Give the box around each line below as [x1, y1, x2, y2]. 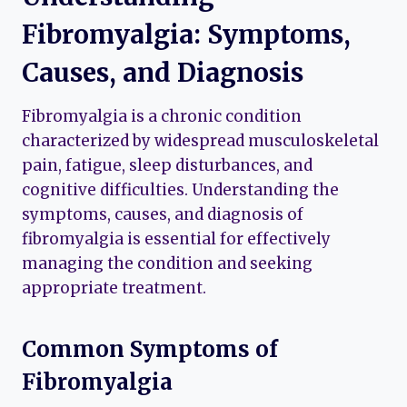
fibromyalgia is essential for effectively [22, 228, 331, 249]
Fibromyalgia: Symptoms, [22, 17, 351, 51]
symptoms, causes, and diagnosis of [22, 203, 303, 224]
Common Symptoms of [22, 334, 278, 363]
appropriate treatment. [22, 277, 206, 298]
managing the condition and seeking [22, 253, 313, 273]
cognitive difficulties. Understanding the [22, 179, 339, 200]
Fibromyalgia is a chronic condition [22, 105, 302, 126]
